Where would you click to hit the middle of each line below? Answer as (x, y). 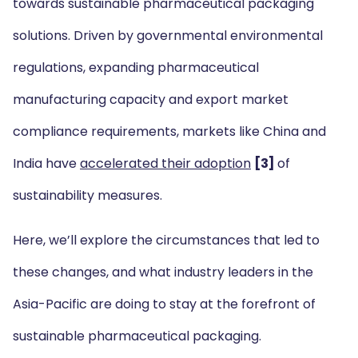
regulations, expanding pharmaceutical (136, 68)
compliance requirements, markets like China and (169, 131)
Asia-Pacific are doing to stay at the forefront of (164, 304)
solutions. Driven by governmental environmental (168, 36)
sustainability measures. (88, 195)
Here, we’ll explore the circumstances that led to (166, 240)
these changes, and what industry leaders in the (163, 272)
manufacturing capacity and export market (151, 99)
